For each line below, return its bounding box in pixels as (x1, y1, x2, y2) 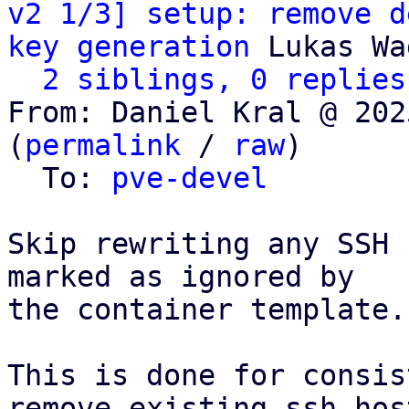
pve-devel (111, 162, 267, 194)
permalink (25, 129, 181, 162)
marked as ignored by (7, 260, 354, 293)
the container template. (7, 293, 406, 326)
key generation (7, 30, 250, 63)
